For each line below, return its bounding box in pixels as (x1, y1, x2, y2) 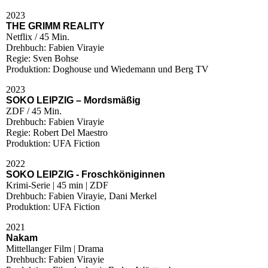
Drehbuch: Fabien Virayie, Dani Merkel (6, 190, 157, 201)
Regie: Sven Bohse (6, 53, 78, 63)
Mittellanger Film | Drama (6, 243, 103, 254)
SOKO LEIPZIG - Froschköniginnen (6, 169, 165, 179)
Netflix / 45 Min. (6, 31, 69, 42)
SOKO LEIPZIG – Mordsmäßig (6, 95, 141, 105)
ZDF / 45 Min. (6, 105, 62, 116)
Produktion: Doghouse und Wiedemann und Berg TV (6, 63, 209, 74)
